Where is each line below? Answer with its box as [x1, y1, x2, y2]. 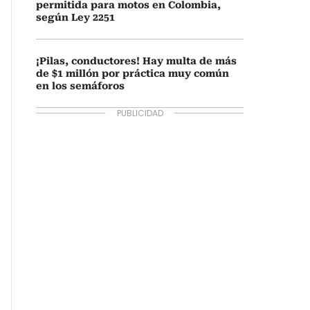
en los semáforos [36, 80, 125, 91]
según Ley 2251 [36, 12, 115, 23]
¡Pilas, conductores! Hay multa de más [36, 55, 237, 66]
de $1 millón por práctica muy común [36, 68, 229, 79]
